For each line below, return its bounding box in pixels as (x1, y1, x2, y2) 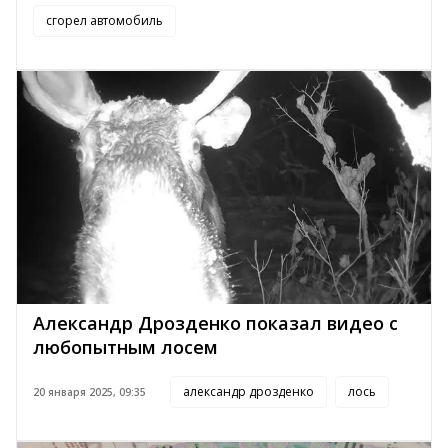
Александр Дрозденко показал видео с (33, 311, 398, 336)
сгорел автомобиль (46, 12, 163, 30)
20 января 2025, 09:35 (33, 385, 146, 400)
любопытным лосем (33, 335, 218, 360)
